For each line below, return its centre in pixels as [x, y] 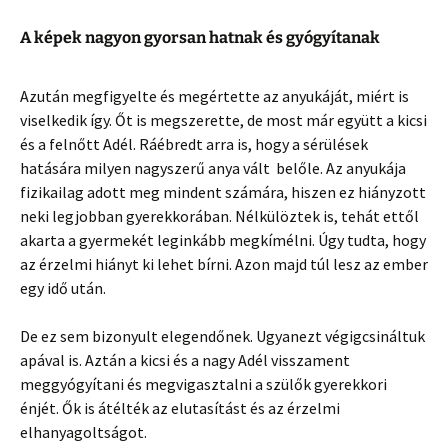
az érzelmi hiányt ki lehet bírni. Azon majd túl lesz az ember [224, 263]
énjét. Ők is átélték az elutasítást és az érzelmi [180, 407]
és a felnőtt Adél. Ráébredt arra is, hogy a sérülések [194, 143]
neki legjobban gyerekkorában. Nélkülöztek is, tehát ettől [219, 215]
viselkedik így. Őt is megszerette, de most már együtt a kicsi [223, 119]
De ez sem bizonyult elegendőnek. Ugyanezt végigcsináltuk [222, 335]
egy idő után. [63, 287]
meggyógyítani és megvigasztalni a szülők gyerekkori [203, 383]
